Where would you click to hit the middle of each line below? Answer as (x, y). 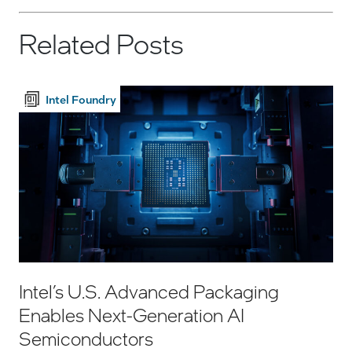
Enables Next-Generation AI (132, 314)
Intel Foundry (81, 99)
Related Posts (101, 43)
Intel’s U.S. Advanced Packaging (149, 291)
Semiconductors (86, 338)
